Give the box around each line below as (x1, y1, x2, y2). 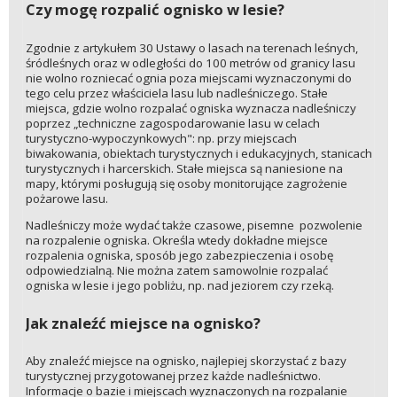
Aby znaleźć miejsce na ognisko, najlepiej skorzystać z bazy (25, 353, 346, 370)
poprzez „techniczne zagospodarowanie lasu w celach (25, 114, 320, 131)
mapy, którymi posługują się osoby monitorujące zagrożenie (25, 175, 347, 191)
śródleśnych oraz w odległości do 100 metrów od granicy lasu (25, 54, 355, 71)
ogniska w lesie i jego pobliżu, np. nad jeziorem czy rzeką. (25, 276, 334, 293)
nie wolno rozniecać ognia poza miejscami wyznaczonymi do (25, 69, 352, 86)
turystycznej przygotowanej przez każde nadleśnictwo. (25, 368, 321, 385)
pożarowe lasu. (25, 190, 108, 206)
